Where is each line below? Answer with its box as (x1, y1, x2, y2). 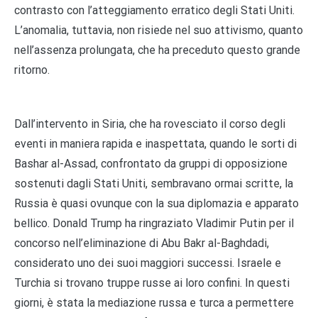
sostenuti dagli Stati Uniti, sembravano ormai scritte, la (14, 176, 293, 190)
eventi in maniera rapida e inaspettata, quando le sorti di (14, 136, 297, 150)
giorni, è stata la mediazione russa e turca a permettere (14, 295, 294, 309)
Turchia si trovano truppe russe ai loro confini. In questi (14, 275, 290, 290)
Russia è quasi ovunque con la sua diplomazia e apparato (14, 196, 299, 210)
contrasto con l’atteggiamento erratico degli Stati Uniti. (14, 3, 295, 17)
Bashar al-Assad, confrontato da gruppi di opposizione (14, 156, 287, 170)
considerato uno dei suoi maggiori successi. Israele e (14, 256, 281, 270)
